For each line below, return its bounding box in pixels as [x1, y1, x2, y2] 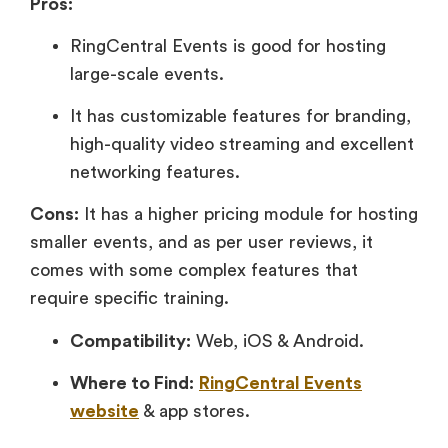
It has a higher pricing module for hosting [79, 205, 418, 224]
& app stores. [139, 401, 250, 420]
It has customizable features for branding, [70, 107, 411, 126]
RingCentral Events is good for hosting [70, 37, 386, 56]
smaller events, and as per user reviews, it [30, 233, 373, 252]
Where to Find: [70, 373, 194, 392]
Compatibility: [70, 331, 191, 350]
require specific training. [30, 289, 229, 308]
